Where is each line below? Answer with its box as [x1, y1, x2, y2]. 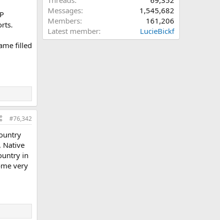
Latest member [48, 26, 99, 36]
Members [48, 16, 80, 26]
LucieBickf [140, 26, 174, 36]
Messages [48, 5, 81, 15]
